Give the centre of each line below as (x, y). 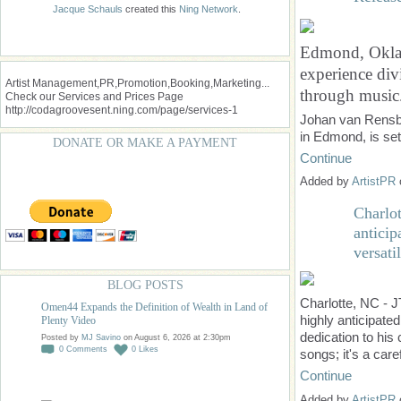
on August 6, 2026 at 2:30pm (176, 338)
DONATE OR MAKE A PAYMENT (145, 143)
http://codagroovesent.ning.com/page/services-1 (122, 110)
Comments (87, 350)
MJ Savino (101, 338)
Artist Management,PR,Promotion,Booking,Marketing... (137, 83)
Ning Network (209, 9)
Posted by (61, 338)
